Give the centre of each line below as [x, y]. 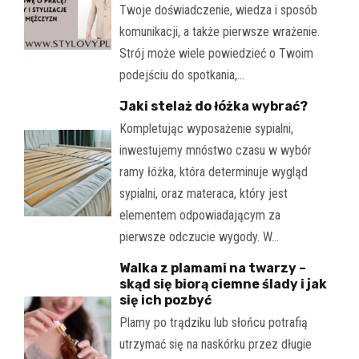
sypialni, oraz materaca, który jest [203, 194]
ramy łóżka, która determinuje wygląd [213, 172]
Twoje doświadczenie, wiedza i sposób [218, 10]
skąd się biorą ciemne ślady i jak [223, 284]
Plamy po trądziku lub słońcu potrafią [213, 323]
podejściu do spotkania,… [182, 75]
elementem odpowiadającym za [200, 216]
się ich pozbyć [165, 301]
